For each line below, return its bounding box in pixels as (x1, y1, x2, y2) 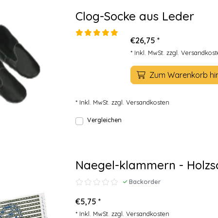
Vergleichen (87, 116, 122, 124)
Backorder (129, 178, 161, 185)
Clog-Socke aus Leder (75, 9, 194, 23)
